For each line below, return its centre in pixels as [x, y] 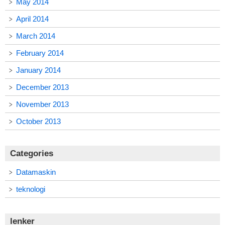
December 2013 [42, 87]
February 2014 [40, 53]
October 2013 [38, 122]
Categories [32, 153]
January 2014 [38, 70]
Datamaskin [36, 172]
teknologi [31, 189]
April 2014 [32, 19]
